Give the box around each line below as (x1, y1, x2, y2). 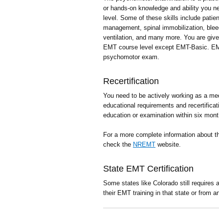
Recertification (103, 76, 159, 86)
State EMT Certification (103, 163, 194, 174)
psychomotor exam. (103, 53, 159, 61)
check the (103, 140, 133, 148)
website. (155, 140, 181, 148)
